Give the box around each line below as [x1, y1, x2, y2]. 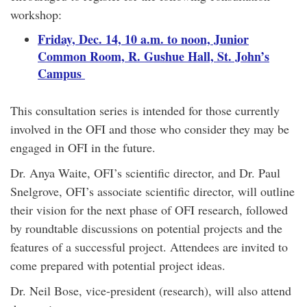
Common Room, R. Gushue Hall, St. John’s [38, 47, 269, 65]
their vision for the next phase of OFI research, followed [10, 201, 288, 218]
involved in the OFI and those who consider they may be [10, 121, 289, 137]
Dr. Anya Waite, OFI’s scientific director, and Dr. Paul [10, 164, 280, 181]
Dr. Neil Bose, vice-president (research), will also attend [10, 282, 291, 299]
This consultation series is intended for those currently [10, 102, 280, 119]
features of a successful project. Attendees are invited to [10, 238, 288, 255]
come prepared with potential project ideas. [10, 257, 225, 273]
